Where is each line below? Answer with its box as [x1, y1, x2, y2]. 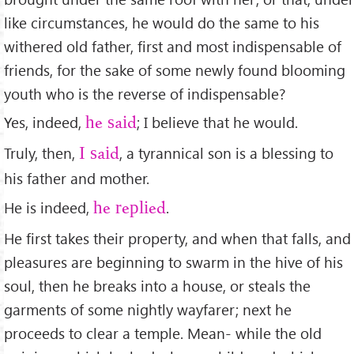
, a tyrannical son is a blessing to [119, 143, 333, 164]
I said [79, 145, 119, 164]
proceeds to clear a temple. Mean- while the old [4, 323, 322, 344]
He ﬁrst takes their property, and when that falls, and [4, 228, 351, 249]
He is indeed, [4, 198, 93, 218]
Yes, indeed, [4, 112, 85, 133]
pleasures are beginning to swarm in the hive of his [4, 252, 343, 273]
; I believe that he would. [137, 112, 298, 133]
